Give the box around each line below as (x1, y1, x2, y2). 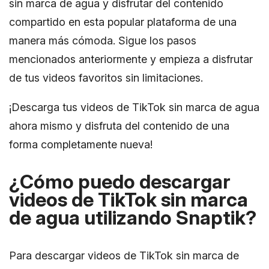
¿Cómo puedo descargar (9, 169, 231, 193)
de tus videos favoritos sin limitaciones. (9, 71, 203, 84)
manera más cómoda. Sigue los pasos (9, 34, 196, 47)
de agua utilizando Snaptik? (9, 205, 256, 229)
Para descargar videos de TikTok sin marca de (9, 249, 239, 262)
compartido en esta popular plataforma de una (9, 15, 237, 28)
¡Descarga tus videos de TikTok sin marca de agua (9, 100, 259, 113)
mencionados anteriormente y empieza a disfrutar (9, 52, 253, 65)
